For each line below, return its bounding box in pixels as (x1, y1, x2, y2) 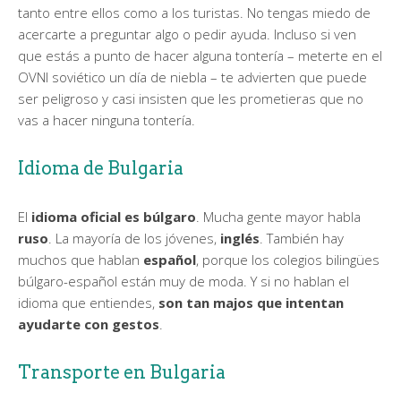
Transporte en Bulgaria (18, 361, 226, 383)
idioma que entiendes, (18, 293, 158, 311)
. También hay (260, 228, 344, 247)
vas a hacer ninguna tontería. (18, 110, 195, 129)
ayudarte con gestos (18, 314, 159, 333)
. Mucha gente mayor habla (196, 207, 361, 226)
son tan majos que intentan (158, 293, 344, 311)
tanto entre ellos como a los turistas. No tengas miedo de (18, 3, 371, 21)
